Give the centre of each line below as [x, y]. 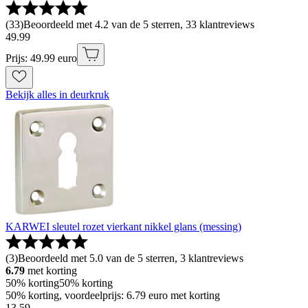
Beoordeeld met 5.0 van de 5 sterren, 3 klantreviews [131, 258]
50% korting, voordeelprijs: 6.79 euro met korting [113, 296]
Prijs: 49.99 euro [41, 58]
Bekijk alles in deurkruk [57, 95]
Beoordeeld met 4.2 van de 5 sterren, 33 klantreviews [139, 25]
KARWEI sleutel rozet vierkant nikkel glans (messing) [123, 227]
